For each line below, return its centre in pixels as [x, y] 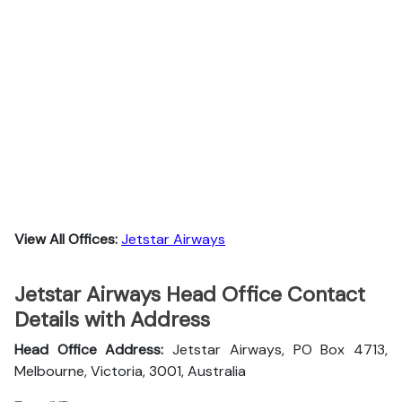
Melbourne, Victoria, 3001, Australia [130, 371]
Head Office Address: [94, 350]
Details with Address [112, 319]
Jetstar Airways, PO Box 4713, [280, 350]
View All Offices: [68, 239]
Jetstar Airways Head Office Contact [190, 294]
